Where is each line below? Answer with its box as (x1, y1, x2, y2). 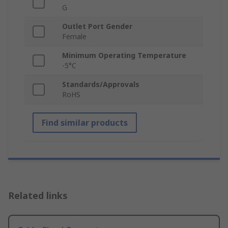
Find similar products (42, 117, 128, 129)
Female (62, 32, 87, 42)
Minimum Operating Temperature (62, 50, 186, 61)
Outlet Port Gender (62, 21, 132, 32)
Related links (8, 189, 68, 202)
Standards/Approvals (62, 79, 139, 90)
